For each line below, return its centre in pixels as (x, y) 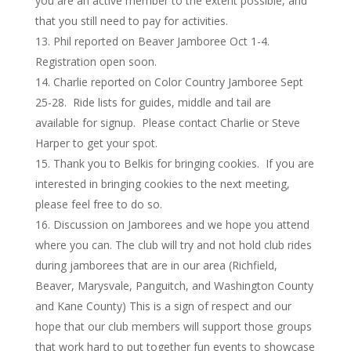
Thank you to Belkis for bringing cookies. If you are (183, 163)
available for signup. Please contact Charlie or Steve (167, 123)
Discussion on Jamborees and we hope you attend (181, 224)
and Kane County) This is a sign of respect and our (163, 306)
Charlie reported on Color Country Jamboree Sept (178, 82)
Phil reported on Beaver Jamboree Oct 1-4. (161, 41)
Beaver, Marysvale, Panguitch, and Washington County (174, 286)
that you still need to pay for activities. (134, 21)
